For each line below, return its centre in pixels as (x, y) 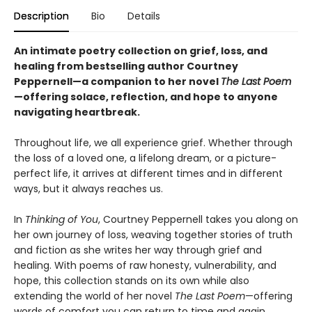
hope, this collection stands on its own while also (132, 281)
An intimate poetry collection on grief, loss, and (141, 51)
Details (144, 16)
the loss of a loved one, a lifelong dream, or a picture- (145, 158)
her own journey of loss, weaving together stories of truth (153, 235)
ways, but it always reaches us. (88, 189)
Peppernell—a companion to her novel (117, 81)
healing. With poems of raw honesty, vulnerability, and (145, 265)
